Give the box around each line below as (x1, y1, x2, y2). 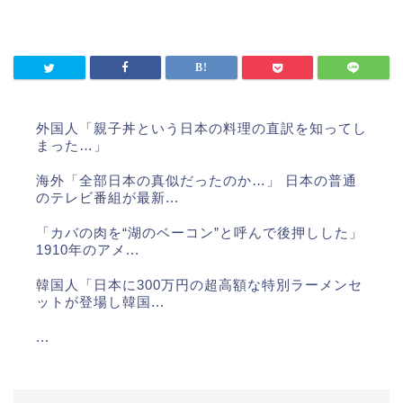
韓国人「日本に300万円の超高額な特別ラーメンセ (36, 276, 363, 292)
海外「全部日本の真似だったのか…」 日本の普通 (36, 172, 357, 188)
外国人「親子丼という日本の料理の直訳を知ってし (36, 120, 367, 136)
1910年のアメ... (36, 241, 139, 257)
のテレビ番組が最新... (36, 189, 179, 205)
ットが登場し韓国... (36, 293, 165, 309)
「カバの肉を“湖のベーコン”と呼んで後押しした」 (36, 224, 363, 240)
